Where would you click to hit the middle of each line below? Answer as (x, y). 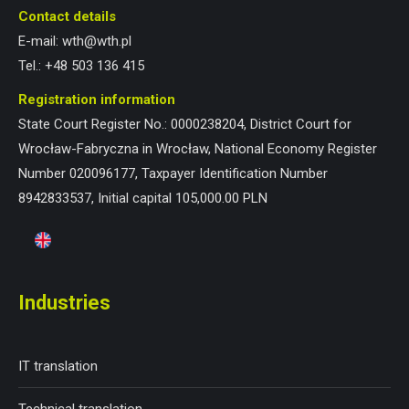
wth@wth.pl (97, 42)
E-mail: (40, 42)
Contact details (67, 17)
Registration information (97, 100)
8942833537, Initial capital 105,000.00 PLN (143, 199)
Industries (64, 303)
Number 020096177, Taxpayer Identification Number (173, 174)
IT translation (58, 367)
